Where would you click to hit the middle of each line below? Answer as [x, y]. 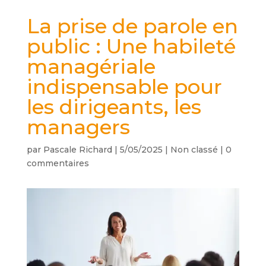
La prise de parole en [132, 26]
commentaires [58, 164]
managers [78, 127]
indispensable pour [124, 87]
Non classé [194, 150]
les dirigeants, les [114, 107]
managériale [91, 67]
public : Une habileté [131, 47]
